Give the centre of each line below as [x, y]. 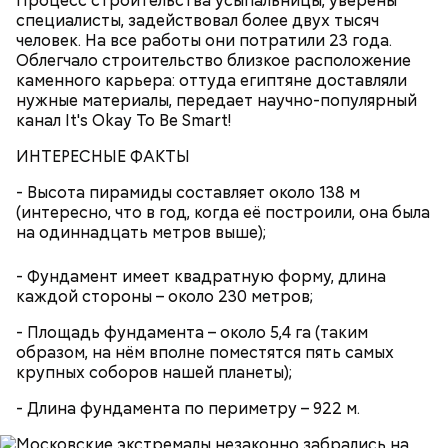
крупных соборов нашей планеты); [154, 372]
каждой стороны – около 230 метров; [164, 296]
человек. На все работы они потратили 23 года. [204, 40]
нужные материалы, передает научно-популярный [216, 100]
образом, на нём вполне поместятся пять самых [205, 352]
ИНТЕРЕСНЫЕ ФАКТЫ [103, 156]
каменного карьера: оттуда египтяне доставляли [211, 80]
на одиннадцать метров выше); [141, 232]
